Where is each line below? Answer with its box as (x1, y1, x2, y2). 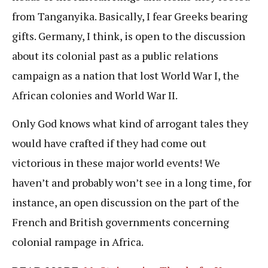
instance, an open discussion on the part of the (12, 195, 239, 210)
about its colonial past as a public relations (12, 48, 218, 63)
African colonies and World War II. (12, 88, 179, 103)
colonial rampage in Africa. (12, 234, 148, 249)
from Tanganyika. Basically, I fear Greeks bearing (12, 9, 248, 24)
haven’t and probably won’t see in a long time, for (12, 175, 251, 190)
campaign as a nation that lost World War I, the (12, 68, 239, 83)
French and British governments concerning (12, 215, 229, 230)
